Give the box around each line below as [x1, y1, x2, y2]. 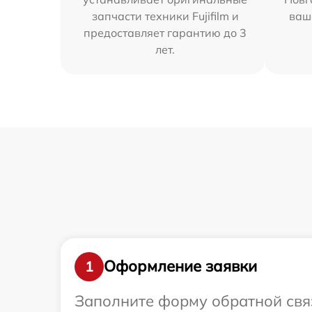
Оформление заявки [104, 256, 257, 276]
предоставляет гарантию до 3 [84, 25, 247, 40]
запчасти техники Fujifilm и [91, 8, 239, 23]
